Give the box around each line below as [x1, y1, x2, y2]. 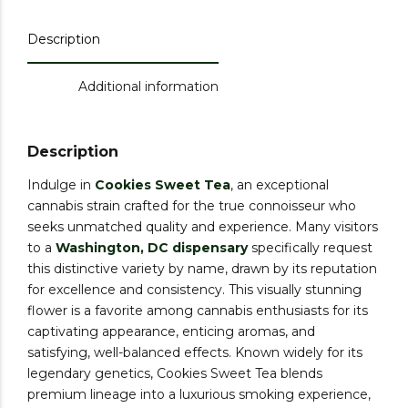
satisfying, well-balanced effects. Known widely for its [27, 343, 362, 361]
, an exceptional [230, 176, 329, 193]
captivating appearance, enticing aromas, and [27, 322, 315, 340]
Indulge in [27, 176, 95, 193]
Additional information [78, 77, 219, 95]
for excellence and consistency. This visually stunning [27, 280, 362, 298]
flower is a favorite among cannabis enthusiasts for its [27, 301, 368, 319]
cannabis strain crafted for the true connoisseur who [27, 197, 356, 214]
